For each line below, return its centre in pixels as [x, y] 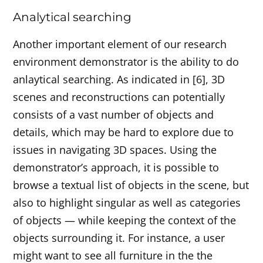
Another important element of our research [120, 44]
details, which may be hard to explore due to [124, 132]
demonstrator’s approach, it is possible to [116, 168]
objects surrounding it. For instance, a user [119, 238]
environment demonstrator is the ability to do [126, 62]
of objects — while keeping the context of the [125, 220]
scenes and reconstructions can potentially [119, 97]
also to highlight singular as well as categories [127, 203]
